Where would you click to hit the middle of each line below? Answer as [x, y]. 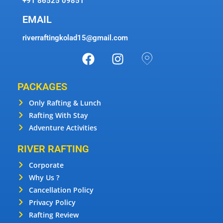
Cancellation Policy [61, 190]
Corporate [46, 165]
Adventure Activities [63, 127]
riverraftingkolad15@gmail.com [75, 38]
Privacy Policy [52, 202]
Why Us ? [44, 177]
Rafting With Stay [58, 115]
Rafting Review [54, 215]
